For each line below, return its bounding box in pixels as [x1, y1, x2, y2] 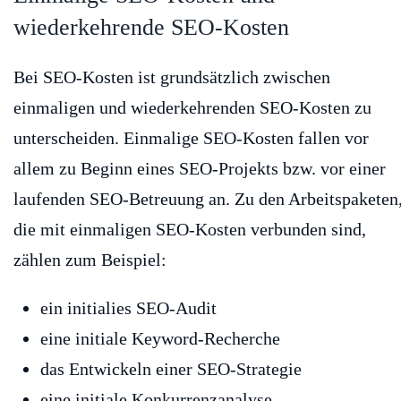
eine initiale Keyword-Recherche [40, 328, 280, 349]
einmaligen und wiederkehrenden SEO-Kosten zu [13, 98, 371, 118]
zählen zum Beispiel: [13, 250, 166, 270]
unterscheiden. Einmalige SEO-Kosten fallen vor [13, 128, 369, 149]
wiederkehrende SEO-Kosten [13, 14, 289, 41]
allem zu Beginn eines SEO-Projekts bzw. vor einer [13, 158, 386, 179]
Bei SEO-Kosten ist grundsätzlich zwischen [13, 67, 330, 88]
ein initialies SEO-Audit [40, 298, 217, 319]
